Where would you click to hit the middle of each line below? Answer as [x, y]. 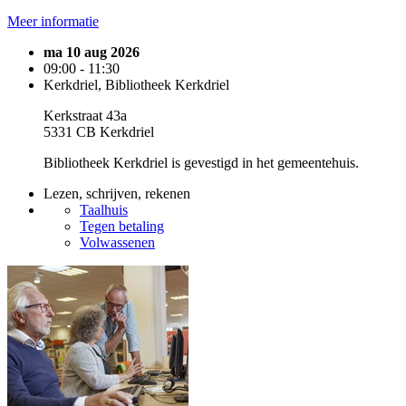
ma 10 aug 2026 [92, 52]
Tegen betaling [122, 226]
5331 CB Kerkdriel [99, 132]
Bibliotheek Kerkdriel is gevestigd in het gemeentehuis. [201, 163]
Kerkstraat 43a [85, 116]
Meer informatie [53, 21]
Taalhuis [104, 210]
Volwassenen [117, 242]
